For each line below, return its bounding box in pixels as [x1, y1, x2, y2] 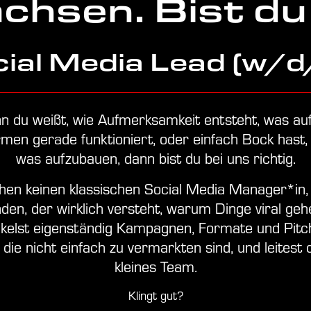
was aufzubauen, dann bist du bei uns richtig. [15, 149, 296, 168]
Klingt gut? [128, 287, 183, 303]
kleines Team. [114, 257, 197, 276]
